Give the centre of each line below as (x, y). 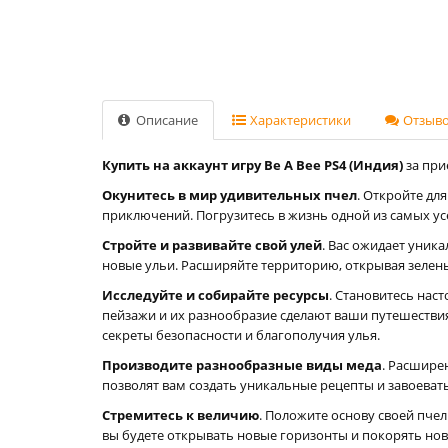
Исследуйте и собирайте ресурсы (215, 295)
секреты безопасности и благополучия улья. (241, 335)
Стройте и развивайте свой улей (212, 245)
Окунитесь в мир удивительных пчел (229, 195)
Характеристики (299, 120)
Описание (165, 120)
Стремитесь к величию (180, 415)
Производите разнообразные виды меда (242, 365)
